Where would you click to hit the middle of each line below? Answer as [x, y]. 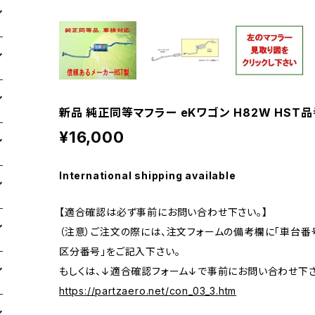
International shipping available [148, 175]
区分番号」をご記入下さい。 [120, 251]
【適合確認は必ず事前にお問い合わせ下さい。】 [163, 212]
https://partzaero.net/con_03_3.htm [148, 290]
